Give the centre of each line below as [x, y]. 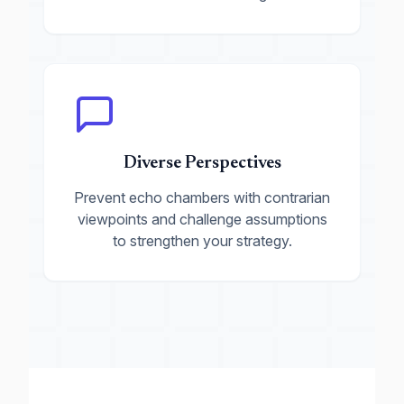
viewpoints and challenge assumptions [202, 219]
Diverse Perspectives [202, 163]
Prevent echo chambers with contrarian [202, 197]
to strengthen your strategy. [202, 241]
